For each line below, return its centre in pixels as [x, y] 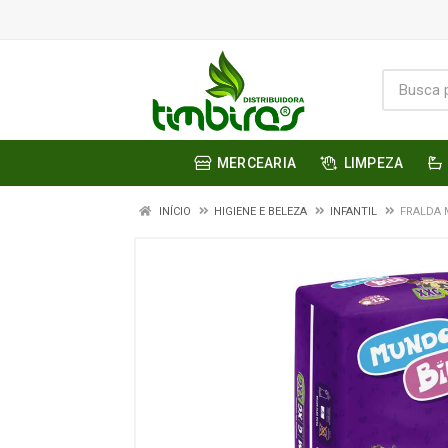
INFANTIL [353, 211]
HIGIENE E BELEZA [260, 211]
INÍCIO [173, 211]
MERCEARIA [256, 163]
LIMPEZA [373, 163]
